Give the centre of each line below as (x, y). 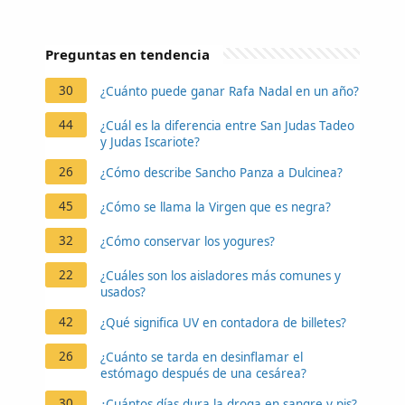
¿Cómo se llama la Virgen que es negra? (216, 207)
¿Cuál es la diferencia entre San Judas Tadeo (227, 125)
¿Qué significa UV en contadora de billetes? (223, 322)
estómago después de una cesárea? (203, 373)
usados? (123, 292)
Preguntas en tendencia (127, 54)
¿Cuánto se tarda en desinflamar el (202, 357)
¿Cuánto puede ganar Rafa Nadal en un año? (230, 91)
